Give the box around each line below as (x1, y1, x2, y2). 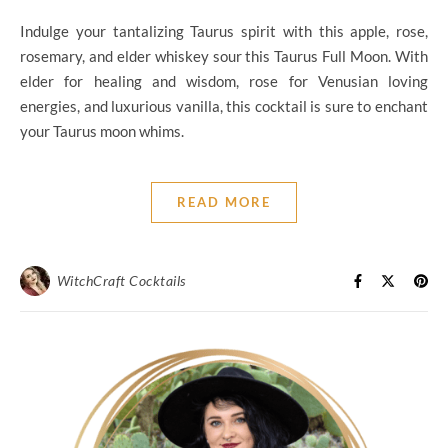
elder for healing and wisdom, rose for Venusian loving (20, 72, 428, 91)
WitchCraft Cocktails (56, 272, 186, 290)
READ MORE (177, 194, 271, 211)
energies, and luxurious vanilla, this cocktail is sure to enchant (20, 97, 428, 116)
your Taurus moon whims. (20, 122, 184, 141)
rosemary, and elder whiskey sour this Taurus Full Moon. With (20, 47, 428, 66)
